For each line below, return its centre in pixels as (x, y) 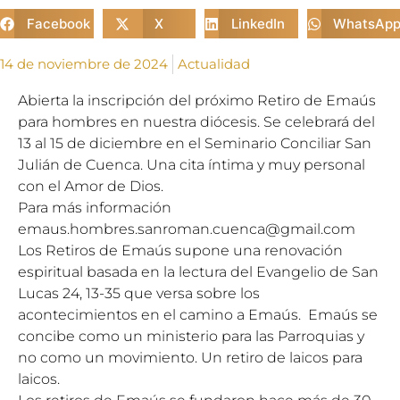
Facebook (58, 23)
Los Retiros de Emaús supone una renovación (180, 250)
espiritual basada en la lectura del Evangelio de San (198, 272)
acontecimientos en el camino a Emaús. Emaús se (198, 315)
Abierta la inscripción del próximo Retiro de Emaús (197, 100)
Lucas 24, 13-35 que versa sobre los (139, 293)
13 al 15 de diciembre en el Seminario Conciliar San (195, 143)
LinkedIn (258, 23)
